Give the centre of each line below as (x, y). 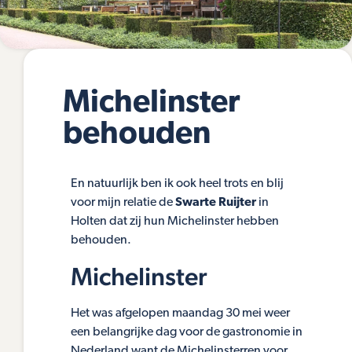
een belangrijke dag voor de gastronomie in (187, 332)
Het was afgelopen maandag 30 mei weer (181, 313)
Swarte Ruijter (216, 203)
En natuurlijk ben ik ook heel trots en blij (177, 184)
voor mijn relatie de (123, 203)
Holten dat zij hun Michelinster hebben (175, 222)
